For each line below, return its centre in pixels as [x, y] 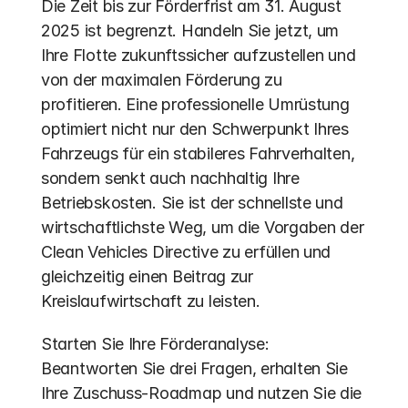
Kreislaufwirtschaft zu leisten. [151, 301]
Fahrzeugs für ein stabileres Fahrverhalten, [198, 153]
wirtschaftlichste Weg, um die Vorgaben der [203, 227]
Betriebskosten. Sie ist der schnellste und [192, 203]
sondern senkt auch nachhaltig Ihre [170, 178]
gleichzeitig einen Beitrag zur [147, 276]
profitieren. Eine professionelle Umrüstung [195, 104]
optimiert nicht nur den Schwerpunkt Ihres [195, 129]
